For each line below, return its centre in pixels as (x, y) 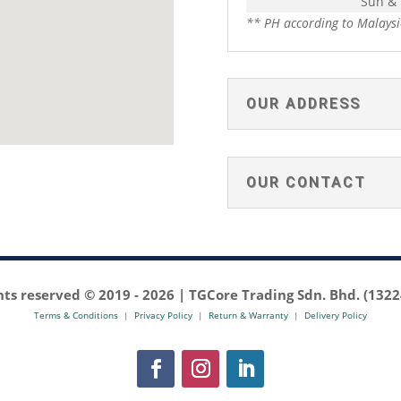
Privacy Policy (163, 316)
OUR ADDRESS (303, 104)
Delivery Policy (336, 316)
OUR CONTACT (306, 182)
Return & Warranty (248, 316)
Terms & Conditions (76, 316)
